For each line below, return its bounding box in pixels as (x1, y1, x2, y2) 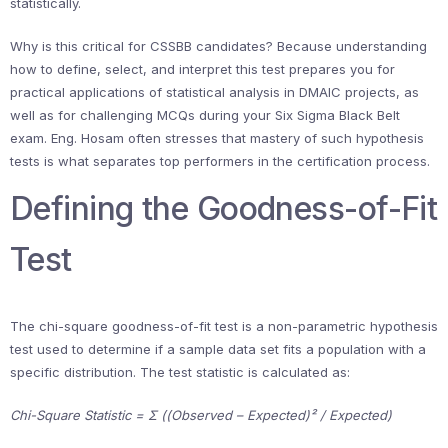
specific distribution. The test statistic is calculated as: (10, 364, 350, 380)
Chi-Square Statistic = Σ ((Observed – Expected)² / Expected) (10, 407, 392, 423)
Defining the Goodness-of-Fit (10, 189, 438, 228)
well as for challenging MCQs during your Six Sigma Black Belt (10, 107, 400, 123)
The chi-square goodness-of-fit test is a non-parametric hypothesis (10, 318, 438, 334)
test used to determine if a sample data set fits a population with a (10, 341, 426, 357)
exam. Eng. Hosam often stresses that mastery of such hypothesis (10, 130, 424, 146)
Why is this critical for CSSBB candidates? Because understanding (10, 38, 427, 54)
